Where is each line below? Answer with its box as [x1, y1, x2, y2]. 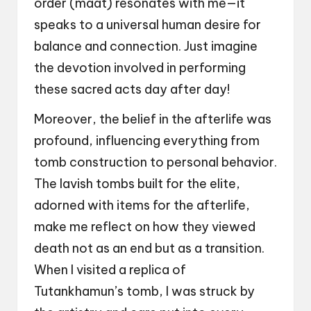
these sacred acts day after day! [34, 81, 230, 97]
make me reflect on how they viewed [34, 218, 255, 235]
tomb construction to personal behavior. [34, 153, 277, 170]
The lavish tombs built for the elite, [34, 175, 240, 192]
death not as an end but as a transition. [34, 239, 264, 256]
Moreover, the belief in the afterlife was [34, 110, 271, 127]
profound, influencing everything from [34, 132, 260, 149]
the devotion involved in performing [34, 59, 246, 76]
